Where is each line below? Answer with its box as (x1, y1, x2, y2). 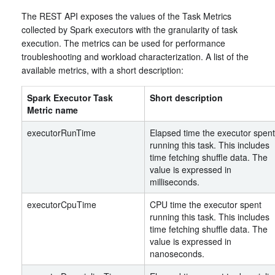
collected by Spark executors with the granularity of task (21, 23, 238, 36)
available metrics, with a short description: (21, 64, 184, 76)
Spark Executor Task (27, 91, 113, 104)
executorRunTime (27, 126, 96, 139)
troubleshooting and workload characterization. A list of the (21, 50, 249, 63)
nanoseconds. (150, 247, 204, 260)
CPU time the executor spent (150, 198, 261, 211)
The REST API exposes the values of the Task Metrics (21, 10, 231, 22)
